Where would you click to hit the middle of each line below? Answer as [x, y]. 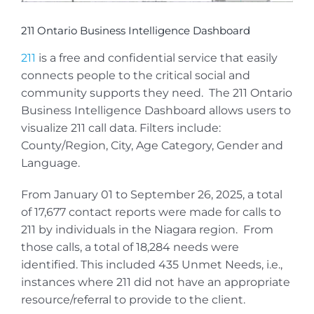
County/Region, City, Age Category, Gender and [152, 146]
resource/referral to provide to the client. [133, 300]
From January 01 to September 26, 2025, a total [152, 195]
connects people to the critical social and [136, 76]
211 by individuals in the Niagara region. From [147, 230]
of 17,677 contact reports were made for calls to [151, 212]
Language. [50, 163]
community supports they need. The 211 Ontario [157, 93]
